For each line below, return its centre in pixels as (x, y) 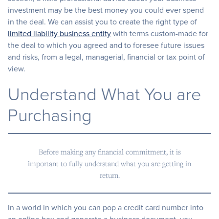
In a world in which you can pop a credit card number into (106, 208)
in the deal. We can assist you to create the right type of (102, 22)
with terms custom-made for (160, 33)
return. (109, 175)
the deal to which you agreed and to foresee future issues (106, 45)
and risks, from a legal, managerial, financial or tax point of (106, 57)
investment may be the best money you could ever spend (106, 10)
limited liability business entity (59, 33)
